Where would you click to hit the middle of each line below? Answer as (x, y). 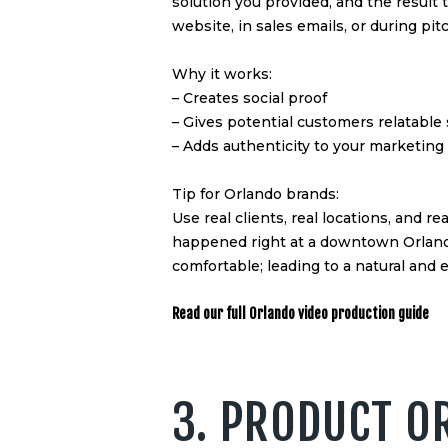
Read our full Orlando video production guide (300, 313)
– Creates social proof (249, 97)
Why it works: (222, 73)
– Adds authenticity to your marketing (308, 145)
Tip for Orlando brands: (255, 193)
